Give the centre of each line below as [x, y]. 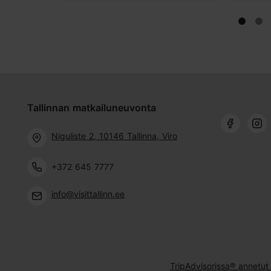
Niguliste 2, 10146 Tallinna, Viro [114, 135]
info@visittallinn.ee [88, 194]
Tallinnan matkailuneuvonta [92, 107]
